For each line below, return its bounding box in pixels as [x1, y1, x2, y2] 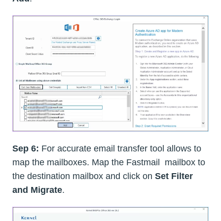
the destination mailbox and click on [12, 171, 155, 182]
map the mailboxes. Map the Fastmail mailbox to [12, 157, 205, 168]
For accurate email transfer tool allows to [39, 144, 201, 154]
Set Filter [155, 171, 193, 182]
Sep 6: [12, 144, 39, 154]
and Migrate [12, 185, 62, 195]
